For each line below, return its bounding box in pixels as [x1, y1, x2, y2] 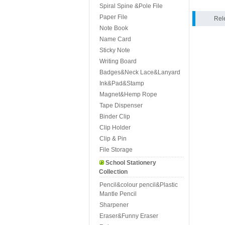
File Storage [99, 146, 133, 153]
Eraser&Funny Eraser [99, 212, 158, 219]
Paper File [99, 14, 128, 21]
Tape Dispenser [99, 102, 143, 109]
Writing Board [99, 58, 137, 65]
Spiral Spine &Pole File [99, 3, 163, 10]
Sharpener [99, 201, 129, 208]
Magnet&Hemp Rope [99, 91, 157, 98]
